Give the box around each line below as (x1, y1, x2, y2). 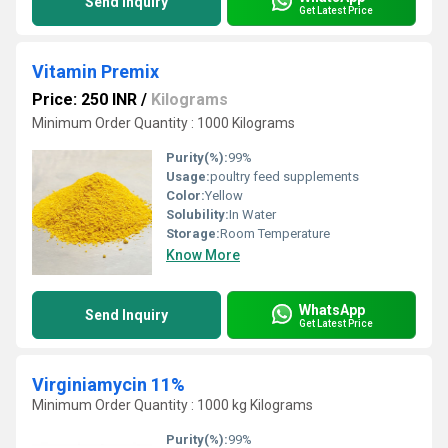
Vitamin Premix (32, 61, 159, 82)
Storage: (166, 226, 220, 241)
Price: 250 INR (32, 90, 137, 109)
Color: (166, 188, 205, 203)
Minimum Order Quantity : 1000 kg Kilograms (32, 397, 313, 413)
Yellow (205, 188, 243, 203)
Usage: (166, 169, 210, 184)
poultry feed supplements (210, 169, 359, 184)
